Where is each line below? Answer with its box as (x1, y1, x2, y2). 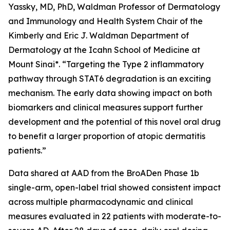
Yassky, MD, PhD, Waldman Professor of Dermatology (8, 2, 220, 12)
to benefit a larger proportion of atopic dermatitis (8, 131, 205, 141)
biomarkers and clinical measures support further (8, 102, 203, 112)
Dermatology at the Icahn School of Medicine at (8, 45, 200, 55)
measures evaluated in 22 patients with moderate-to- (8, 211, 221, 221)
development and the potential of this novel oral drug (8, 117, 221, 127)
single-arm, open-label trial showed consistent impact (8, 182, 221, 193)
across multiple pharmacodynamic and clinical (8, 197, 193, 207)
